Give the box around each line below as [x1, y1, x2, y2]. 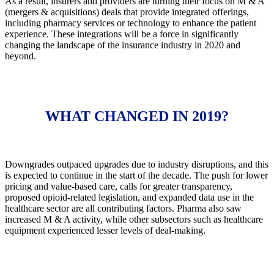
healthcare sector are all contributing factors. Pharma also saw [5, 202, 242, 213]
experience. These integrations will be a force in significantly [5, 28, 239, 39]
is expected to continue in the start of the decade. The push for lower [5, 169, 268, 180]
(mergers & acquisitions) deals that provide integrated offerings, [5, 6, 249, 17]
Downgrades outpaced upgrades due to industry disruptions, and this [5, 158, 268, 169]
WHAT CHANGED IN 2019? [45, 108, 229, 124]
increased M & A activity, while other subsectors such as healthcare [5, 213, 263, 224]
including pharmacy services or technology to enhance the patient [5, 17, 256, 28]
